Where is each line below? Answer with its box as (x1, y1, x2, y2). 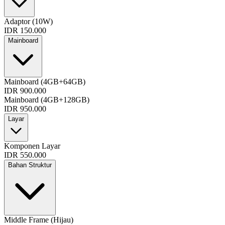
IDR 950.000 (4, 104, 46, 113)
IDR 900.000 (4, 86, 46, 95)
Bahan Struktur (8, 161, 52, 169)
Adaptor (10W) (4, 17, 53, 26)
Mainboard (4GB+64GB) (4, 77, 85, 86)
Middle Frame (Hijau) (4, 215, 73, 224)
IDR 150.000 (4, 26, 46, 35)
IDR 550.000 (4, 150, 46, 159)
